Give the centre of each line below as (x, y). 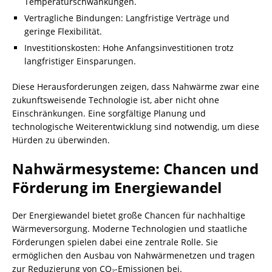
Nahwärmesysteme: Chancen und (135, 168)
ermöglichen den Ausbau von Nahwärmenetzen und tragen (134, 255)
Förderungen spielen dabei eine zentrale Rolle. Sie (115, 242)
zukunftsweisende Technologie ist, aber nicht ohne (116, 100)
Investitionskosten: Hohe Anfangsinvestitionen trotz (129, 48)
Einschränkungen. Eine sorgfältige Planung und (109, 113)
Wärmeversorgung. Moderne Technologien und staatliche (130, 229)
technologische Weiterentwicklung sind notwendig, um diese (136, 127)
